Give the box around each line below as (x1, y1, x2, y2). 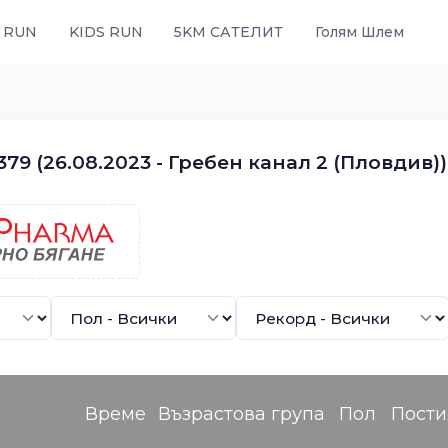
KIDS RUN (68, 23, 143, 41)
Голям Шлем (314, 23, 404, 41)
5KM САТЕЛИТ (174, 23, 283, 41)
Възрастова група (158, 403, 325, 425)
